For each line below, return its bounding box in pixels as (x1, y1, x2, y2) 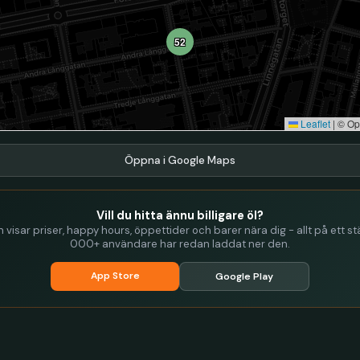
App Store (90, 269, 140, 282)
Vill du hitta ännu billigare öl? (96, 208, 264, 223)
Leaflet (298, 117, 330, 130)
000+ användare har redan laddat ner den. (70, 237, 290, 251)
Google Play (215, 270, 273, 283)
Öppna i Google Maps (125, 153, 235, 167)
